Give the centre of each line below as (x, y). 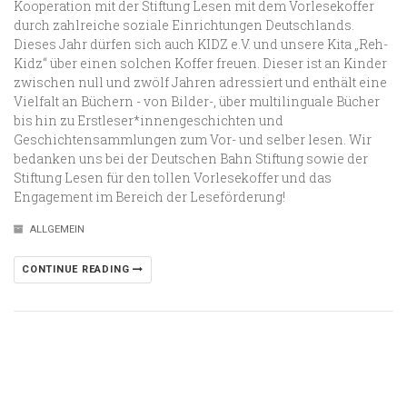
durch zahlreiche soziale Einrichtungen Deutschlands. (184, 25)
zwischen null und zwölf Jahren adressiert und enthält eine (200, 82)
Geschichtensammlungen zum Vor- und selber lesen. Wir (193, 139)
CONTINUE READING (78, 269)
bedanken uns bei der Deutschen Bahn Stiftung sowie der (191, 158)
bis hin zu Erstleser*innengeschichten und (149, 120)
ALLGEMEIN (57, 229)
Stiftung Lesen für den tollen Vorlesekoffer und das (173, 177)
